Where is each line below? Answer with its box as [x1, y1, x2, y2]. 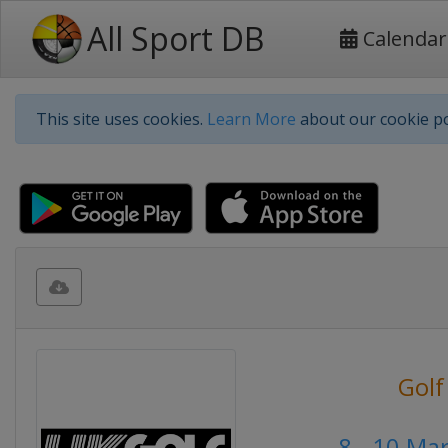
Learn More [207, 108, 296, 130]
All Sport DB [87, 17, 264, 60]
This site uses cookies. [36, 108, 207, 130]
